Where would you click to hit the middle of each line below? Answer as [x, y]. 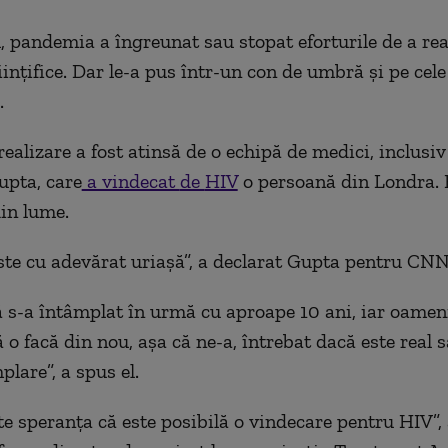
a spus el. [99, 371]
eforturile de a [357, 41]
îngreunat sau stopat [203, 41]
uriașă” [159, 261]
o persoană [289, 181]
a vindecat [130, 181]
